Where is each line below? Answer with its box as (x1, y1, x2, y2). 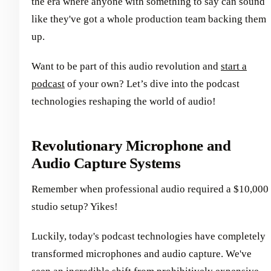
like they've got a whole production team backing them (31, 13, 266, 25)
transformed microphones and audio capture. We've (31, 247, 252, 260)
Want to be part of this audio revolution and (31, 60, 221, 72)
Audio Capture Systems (31, 155, 181, 171)
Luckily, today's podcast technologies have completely (31, 230, 266, 242)
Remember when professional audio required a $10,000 (31, 183, 269, 195)
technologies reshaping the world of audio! (31, 96, 216, 107)
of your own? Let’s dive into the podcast (65, 78, 240, 90)
